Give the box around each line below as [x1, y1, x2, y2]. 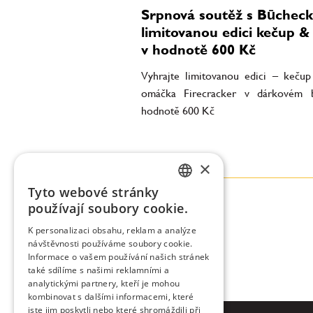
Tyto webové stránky [28, 184, 159, 201]
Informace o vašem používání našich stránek [28, 251, 210, 263]
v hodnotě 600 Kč [141, 41, 256, 58]
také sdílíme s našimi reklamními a [28, 264, 170, 276]
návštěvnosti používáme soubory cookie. [28, 238, 193, 249]
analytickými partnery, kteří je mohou [28, 277, 180, 289]
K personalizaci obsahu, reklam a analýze [28, 224, 197, 236]
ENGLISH [182, 220, 213, 231]
